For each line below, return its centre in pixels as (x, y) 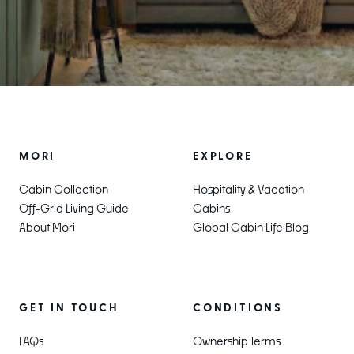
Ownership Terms (237, 341)
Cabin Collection (64, 189)
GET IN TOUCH (69, 308)
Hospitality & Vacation (249, 189)
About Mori (47, 227)
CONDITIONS (238, 308)
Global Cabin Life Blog (251, 227)
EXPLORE (223, 156)
